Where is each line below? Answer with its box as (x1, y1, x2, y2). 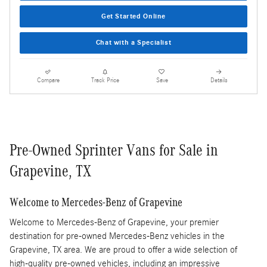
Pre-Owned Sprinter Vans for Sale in (10, 141, 218, 159)
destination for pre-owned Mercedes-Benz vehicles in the (10, 231, 225, 242)
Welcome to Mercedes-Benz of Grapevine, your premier (10, 217, 219, 228)
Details (210, 76, 228, 84)
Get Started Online (101, 12, 166, 21)
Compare (36, 76, 60, 84)
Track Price (91, 76, 119, 84)
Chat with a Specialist (95, 38, 172, 47)
